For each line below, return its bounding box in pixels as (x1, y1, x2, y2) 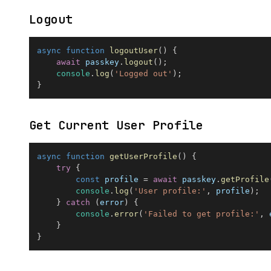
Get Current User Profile (29, 117, 203, 133)
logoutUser (109, 45, 158, 55)
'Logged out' (114, 68, 172, 78)
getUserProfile (109, 151, 177, 161)
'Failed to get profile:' (143, 209, 260, 218)
